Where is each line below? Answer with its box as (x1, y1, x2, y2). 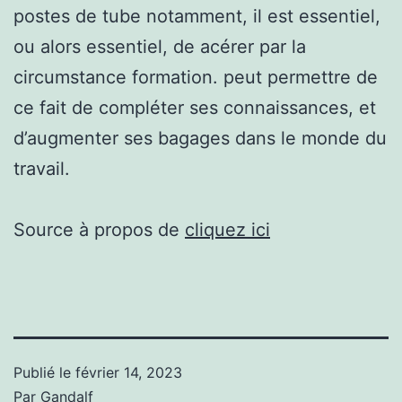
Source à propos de (13, 218, 185, 240)
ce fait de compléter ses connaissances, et (13, 96, 376, 118)
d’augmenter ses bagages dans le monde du (13, 127, 387, 149)
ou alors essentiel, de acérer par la (13, 35, 306, 57)
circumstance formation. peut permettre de (13, 66, 378, 88)
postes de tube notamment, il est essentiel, (13, 4, 380, 27)
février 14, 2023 (75, 363, 182, 381)
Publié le (13, 363, 75, 381)
